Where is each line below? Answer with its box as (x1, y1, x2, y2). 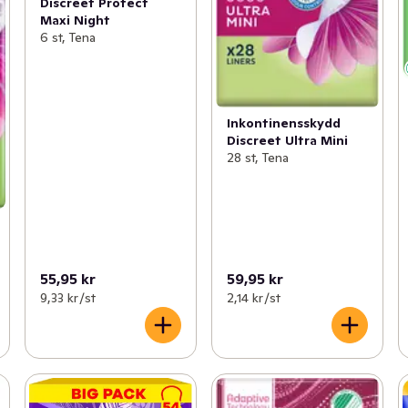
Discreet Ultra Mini (226, 131, 348, 148)
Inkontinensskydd (226, 114, 341, 131)
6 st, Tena (39, 29, 96, 46)
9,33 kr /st (39, 289, 96, 306)
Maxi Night (39, 12, 110, 29)
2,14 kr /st (226, 289, 280, 306)
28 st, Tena (226, 148, 289, 166)
